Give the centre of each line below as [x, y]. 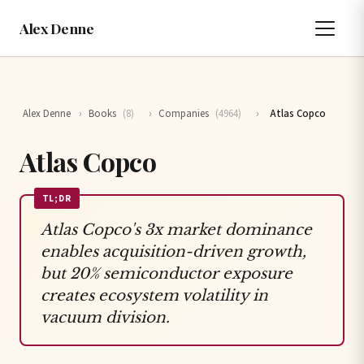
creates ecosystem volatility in [154, 295]
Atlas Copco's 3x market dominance [176, 230]
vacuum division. [105, 317]
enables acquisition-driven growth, [173, 251]
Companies [184, 113]
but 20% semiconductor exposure [167, 273]
